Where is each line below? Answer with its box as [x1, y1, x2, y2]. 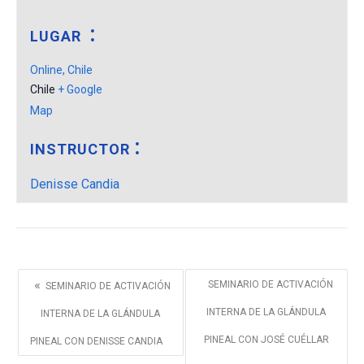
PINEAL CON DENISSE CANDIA [29, 336, 162, 348]
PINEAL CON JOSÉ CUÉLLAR [203, 334, 329, 346]
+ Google [58, 82, 103, 96]
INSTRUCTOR [30, 141, 131, 158]
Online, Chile [30, 63, 93, 76]
